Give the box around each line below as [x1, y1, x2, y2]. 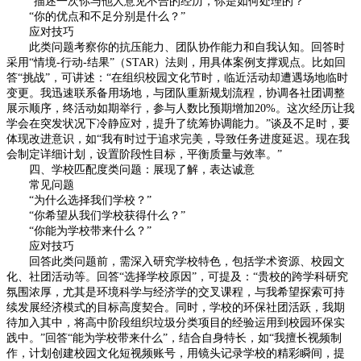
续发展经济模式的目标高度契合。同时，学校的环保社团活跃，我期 [6, 301, 345, 313]
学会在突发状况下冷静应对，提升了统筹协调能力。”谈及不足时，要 [6, 118, 350, 130]
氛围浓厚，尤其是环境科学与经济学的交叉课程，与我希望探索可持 [6, 286, 345, 298]
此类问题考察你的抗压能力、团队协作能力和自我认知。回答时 [6, 41, 345, 53]
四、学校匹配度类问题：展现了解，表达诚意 [6, 164, 255, 176]
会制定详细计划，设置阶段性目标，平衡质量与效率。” [6, 148, 282, 160]
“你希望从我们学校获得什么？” [6, 210, 185, 222]
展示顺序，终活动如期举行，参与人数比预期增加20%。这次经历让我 [6, 102, 355, 114]
